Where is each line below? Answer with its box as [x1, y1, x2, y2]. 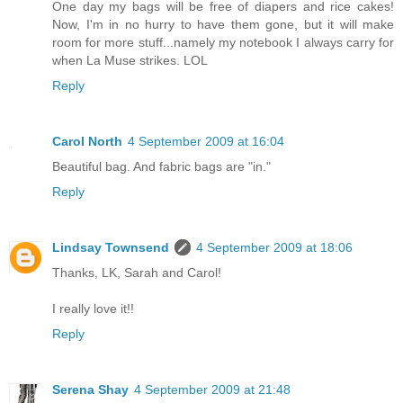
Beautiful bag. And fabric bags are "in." [52, 159, 271, 175]
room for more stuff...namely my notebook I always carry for [52, 35, 394, 50]
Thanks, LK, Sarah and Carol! [52, 265, 221, 281]
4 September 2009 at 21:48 [134, 382, 291, 398]
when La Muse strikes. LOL [52, 53, 208, 68]
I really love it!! [52, 301, 134, 317]
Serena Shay [52, 382, 129, 398]
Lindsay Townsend [52, 240, 169, 255]
